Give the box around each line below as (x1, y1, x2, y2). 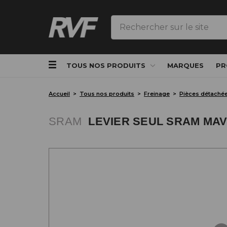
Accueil (49, 90, 70, 97)
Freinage (144, 90, 170, 97)
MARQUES (167, 61, 204, 69)
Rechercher (110, 16, 160, 26)
